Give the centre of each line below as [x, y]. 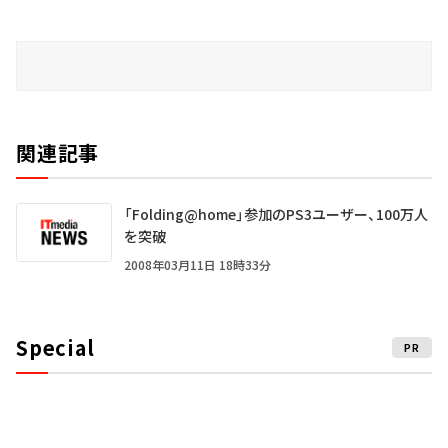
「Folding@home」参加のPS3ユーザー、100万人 [276, 213]
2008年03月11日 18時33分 [197, 264]
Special [55, 347]
